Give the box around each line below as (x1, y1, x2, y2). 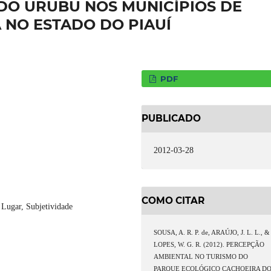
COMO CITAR (142, 194, 204, 206)
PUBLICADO (142, 113, 201, 125)
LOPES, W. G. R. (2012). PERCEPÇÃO (154, 241, 265, 248)
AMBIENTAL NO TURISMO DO (154, 253, 249, 260)
